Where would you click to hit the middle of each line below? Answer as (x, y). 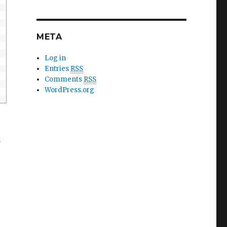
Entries (58, 68)
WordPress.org (70, 90)
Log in (55, 58)
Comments (64, 79)
